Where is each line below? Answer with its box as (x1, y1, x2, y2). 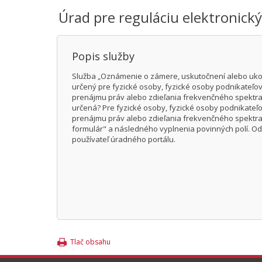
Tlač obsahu (70, 236, 111, 247)
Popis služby (72, 49, 135, 63)
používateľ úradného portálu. (72, 134, 175, 144)
